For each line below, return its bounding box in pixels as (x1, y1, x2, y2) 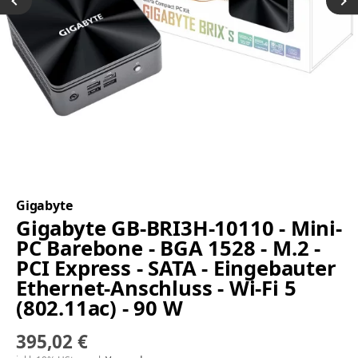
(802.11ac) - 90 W (16, 294, 183, 323)
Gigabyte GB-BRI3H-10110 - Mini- (16, 214, 342, 243)
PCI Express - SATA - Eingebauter (16, 254, 336, 283)
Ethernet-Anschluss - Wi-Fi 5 (16, 274, 296, 303)
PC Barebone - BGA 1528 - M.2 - (16, 234, 320, 263)
